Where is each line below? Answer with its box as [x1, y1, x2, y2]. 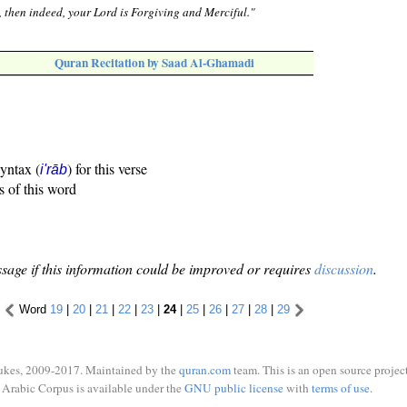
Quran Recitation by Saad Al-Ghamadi [55, 54, 254, 73]
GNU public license [184, 379, 283, 396]
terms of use [311, 379, 370, 396]
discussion [314, 259, 373, 279]
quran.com [179, 362, 231, 378]
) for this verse [67, 159, 147, 179]
